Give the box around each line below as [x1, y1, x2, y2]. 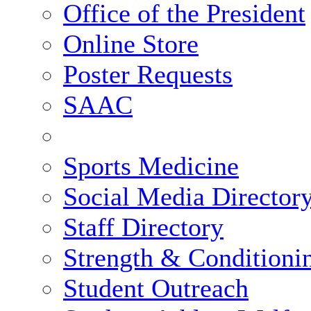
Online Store [63, 29, 199, 58]
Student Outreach [63, 274, 249, 303]
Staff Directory [63, 212, 224, 242]
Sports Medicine [63, 151, 239, 180]
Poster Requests [63, 60, 233, 89]
